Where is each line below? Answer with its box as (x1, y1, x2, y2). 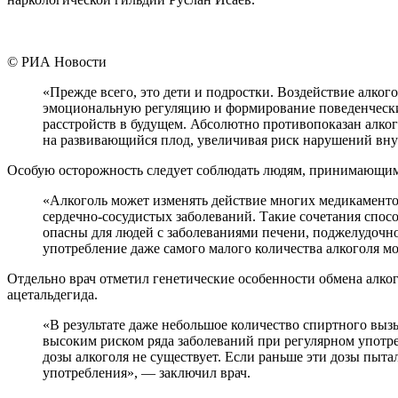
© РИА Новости (7, 53, 107, 69)
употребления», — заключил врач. (43, 364, 251, 380)
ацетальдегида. (7, 286, 98, 302)
